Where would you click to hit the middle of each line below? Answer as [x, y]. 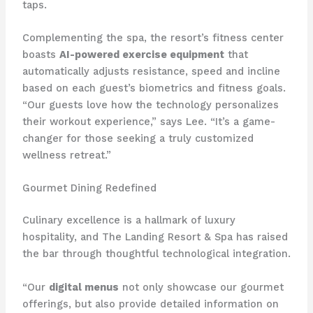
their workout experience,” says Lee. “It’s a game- [148, 122]
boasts [41, 55]
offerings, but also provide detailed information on [150, 304]
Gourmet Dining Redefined [89, 188]
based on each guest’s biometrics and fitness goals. [154, 88]
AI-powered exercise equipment [141, 55]
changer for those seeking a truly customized [138, 139]
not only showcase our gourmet [201, 287]
